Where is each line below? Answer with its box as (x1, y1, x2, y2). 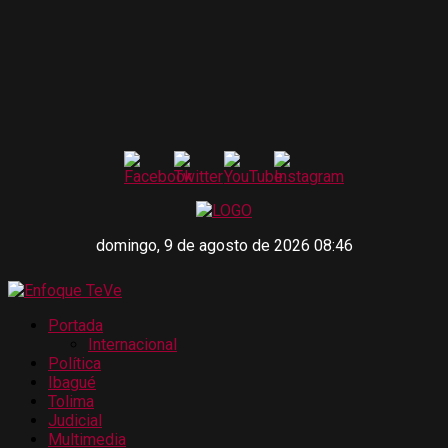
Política (48, 354, 101, 373)
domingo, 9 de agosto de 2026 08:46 (95, 236, 353, 255)
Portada (48, 316, 103, 335)
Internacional (88, 335, 177, 354)
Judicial (48, 411, 102, 430)
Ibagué (48, 373, 96, 392)
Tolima (48, 392, 94, 411)
